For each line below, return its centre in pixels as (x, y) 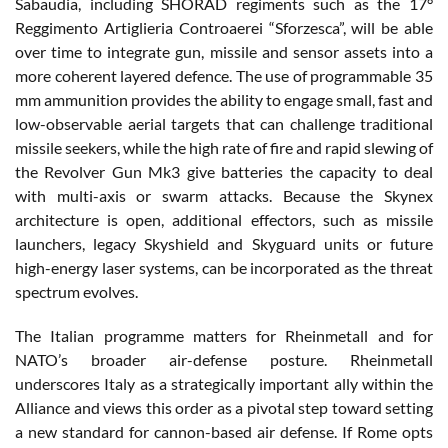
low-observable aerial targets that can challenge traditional (224, 123)
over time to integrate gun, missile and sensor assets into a (224, 51)
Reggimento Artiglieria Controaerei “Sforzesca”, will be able (224, 27)
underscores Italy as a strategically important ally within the (224, 383)
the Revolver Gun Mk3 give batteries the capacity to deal (224, 171)
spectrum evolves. (76, 291)
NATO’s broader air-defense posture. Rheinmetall (224, 359)
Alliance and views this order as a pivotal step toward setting (224, 407)
